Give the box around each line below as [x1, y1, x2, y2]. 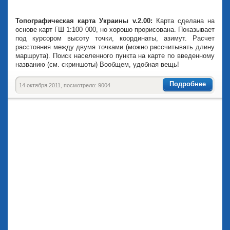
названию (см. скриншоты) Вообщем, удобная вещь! [15, 60, 179, 68]
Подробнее [169, 80, 206, 88]
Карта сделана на [156, 16, 215, 25]
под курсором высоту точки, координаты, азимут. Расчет [15, 34, 215, 42]
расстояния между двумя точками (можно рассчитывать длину [15, 43, 215, 51]
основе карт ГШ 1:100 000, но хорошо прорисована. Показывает [15, 25, 215, 33]
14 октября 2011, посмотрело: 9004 [19, 82, 110, 88]
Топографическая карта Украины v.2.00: [15, 16, 156, 25]
